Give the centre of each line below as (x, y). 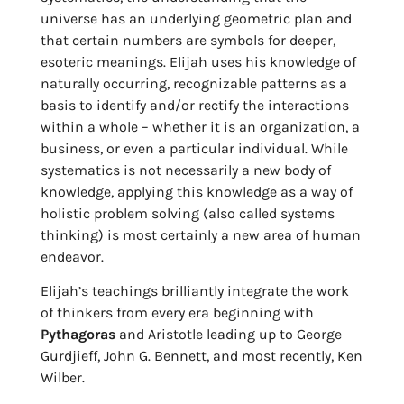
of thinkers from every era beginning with (177, 313)
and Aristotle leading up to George (229, 335)
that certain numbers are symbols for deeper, (188, 40)
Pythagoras (78, 335)
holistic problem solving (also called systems (188, 213)
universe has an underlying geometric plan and (196, 18)
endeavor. (72, 256)
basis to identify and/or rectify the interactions (195, 105)
